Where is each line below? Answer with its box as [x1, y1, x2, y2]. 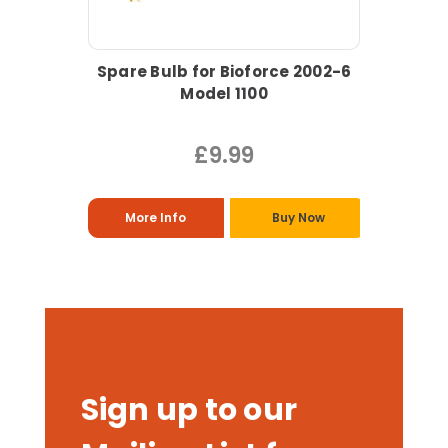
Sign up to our [80, 389, 298, 432]
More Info [125, 209, 187, 227]
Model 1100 [180, 83, 268, 105]
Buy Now [271, 209, 325, 227]
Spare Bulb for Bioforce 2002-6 [96, 61, 352, 83]
